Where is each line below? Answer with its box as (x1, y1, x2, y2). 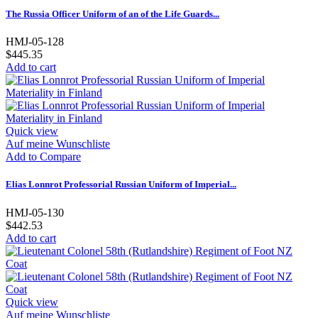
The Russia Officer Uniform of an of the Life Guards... (6, 9, 219, 20)
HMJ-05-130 (6, 206, 64, 219)
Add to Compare (6, 150, 81, 163)
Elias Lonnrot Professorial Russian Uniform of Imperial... (6, 179, 236, 190)
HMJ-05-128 (6, 35, 64, 48)
